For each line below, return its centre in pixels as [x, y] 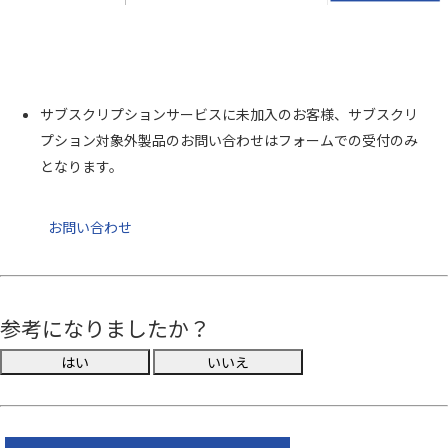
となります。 [81, 166]
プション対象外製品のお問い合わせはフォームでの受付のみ [229, 140]
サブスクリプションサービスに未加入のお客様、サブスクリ [229, 114]
